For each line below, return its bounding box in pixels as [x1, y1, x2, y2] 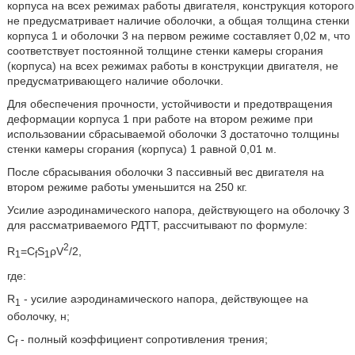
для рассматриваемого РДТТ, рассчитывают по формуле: [6, 219, 307, 231]
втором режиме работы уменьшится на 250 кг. [6, 181, 247, 193]
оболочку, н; [6, 310, 70, 323]
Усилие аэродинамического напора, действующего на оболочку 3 [6, 204, 349, 216]
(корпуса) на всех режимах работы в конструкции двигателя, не [6, 59, 338, 72]
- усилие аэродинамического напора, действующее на [20, 292, 308, 306]
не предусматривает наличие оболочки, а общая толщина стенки [6, 14, 349, 27]
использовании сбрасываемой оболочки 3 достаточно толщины [6, 128, 339, 140]
